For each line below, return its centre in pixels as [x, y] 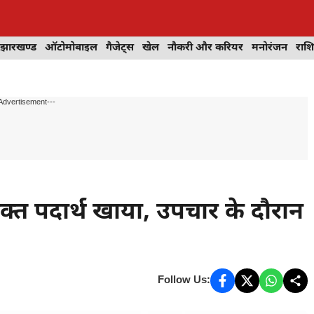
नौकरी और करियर [205, 48]
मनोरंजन [269, 48]
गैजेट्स [120, 48]
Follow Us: [184, 280]
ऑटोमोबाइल [71, 48]
